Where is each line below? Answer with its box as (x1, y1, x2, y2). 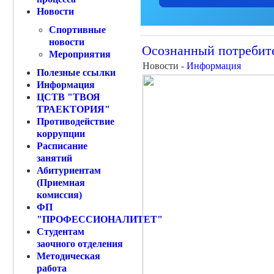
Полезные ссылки (37, 67, 116, 78)
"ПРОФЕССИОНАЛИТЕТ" (37, 214, 163, 224)
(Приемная (37, 177, 85, 188)
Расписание (37, 141, 87, 151)
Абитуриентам (37, 165, 101, 176)
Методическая (37, 251, 100, 261)
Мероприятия (49, 49, 111, 59)
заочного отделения (37, 239, 123, 249)
